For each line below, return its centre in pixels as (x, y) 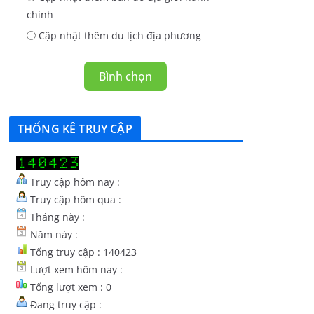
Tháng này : (56, 217)
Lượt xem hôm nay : (75, 270)
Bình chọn (126, 77)
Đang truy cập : (64, 305)
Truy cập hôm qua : (74, 200)
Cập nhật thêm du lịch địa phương (120, 36)
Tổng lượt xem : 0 (69, 287)
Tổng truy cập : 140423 (82, 252)
